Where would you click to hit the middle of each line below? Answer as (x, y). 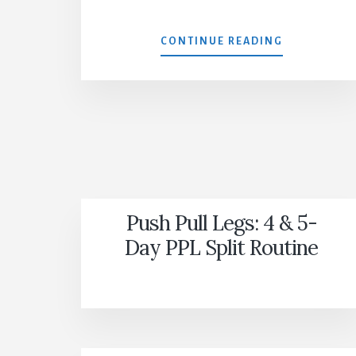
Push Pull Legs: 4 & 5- (221, 223)
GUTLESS (308, 41)
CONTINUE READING (221, 42)
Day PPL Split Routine (222, 248)
